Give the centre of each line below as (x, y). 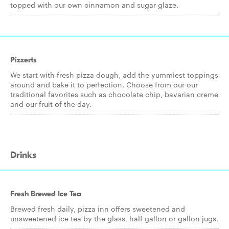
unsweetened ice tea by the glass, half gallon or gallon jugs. (114, 218)
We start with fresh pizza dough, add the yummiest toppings (114, 75)
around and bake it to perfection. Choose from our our (104, 84)
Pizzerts (24, 60)
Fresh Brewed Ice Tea (46, 194)
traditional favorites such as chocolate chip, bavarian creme (114, 94)
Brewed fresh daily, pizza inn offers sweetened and (98, 209)
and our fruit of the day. (51, 104)
